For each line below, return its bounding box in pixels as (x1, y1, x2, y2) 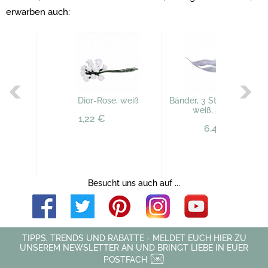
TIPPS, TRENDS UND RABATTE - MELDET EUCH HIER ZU (22, 233, 246, 243)
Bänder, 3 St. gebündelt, (169, 96, 263, 106)
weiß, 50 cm (192, 105, 240, 115)
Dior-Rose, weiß (78, 96, 139, 106)
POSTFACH (103, 255, 150, 264)
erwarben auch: (6, 7, 70, 17)
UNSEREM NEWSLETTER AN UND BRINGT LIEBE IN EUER (20, 243, 248, 252)
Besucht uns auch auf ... (88, 178, 180, 188)
